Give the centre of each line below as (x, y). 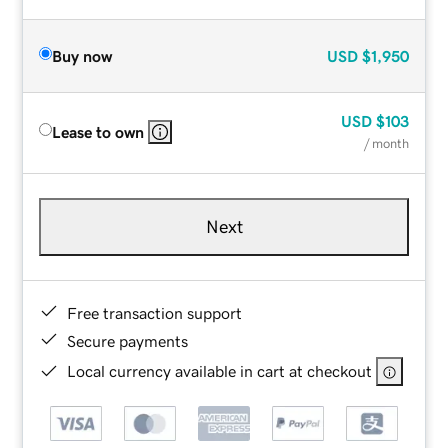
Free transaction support (155, 312)
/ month (386, 143)
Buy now (82, 55)
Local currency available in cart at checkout (220, 370)
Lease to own (98, 131)
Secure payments (128, 340)
